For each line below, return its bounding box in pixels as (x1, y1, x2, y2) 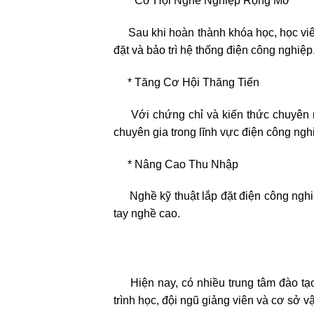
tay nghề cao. (114, 207, 180, 220)
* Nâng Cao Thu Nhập (114, 158, 238, 170)
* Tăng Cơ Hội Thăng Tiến (114, 76, 259, 89)
